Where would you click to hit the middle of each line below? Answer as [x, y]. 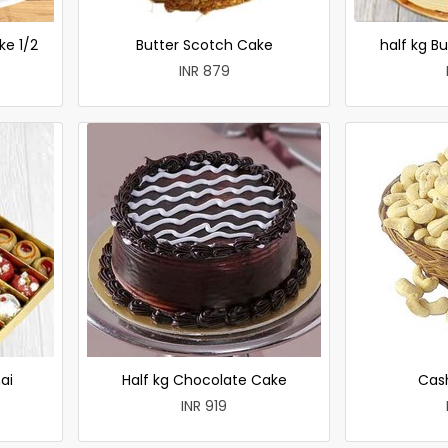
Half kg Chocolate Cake [204, 379]
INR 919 [204, 405]
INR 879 [204, 70]
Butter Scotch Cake [204, 44]
